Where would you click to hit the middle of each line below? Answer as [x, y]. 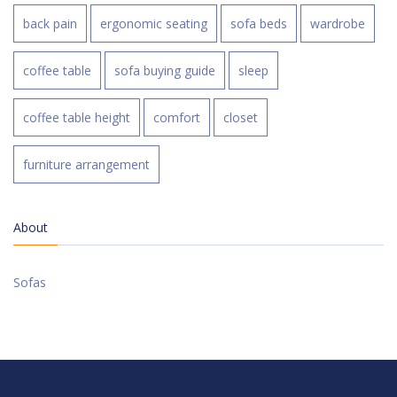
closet [241, 118]
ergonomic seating [154, 24]
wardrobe [338, 24]
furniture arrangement [86, 165]
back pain [50, 24]
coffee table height [77, 118]
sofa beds [259, 24]
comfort [177, 118]
